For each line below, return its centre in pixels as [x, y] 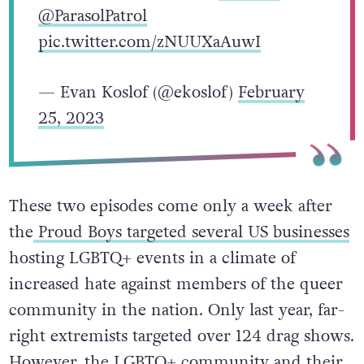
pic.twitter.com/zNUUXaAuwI [149, 41]
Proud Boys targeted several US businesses [191, 232]
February [271, 92]
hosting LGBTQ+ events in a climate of [152, 258]
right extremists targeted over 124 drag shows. [181, 336]
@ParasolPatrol [92, 15]
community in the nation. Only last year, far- [176, 310]
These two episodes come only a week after [170, 206]
